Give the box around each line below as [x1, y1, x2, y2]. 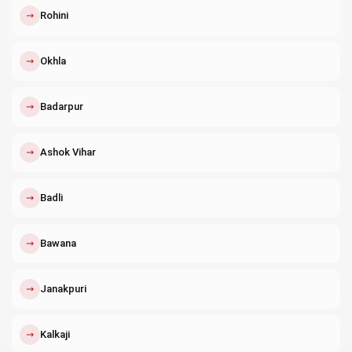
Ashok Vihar [40, 145, 96, 158]
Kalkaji [40, 328, 70, 340]
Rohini [40, 9, 68, 21]
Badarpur [40, 100, 83, 112]
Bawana [40, 236, 76, 249]
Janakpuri [40, 282, 86, 295]
